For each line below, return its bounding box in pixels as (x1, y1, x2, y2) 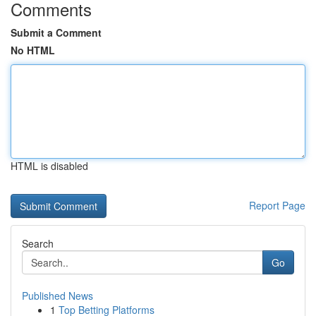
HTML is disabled (11, 159, 88, 173)
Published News (22, 288, 93, 303)
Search (22, 236, 54, 250)
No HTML (11, 43, 55, 57)
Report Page (249, 198, 305, 212)
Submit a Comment (11, 25, 102, 39)
